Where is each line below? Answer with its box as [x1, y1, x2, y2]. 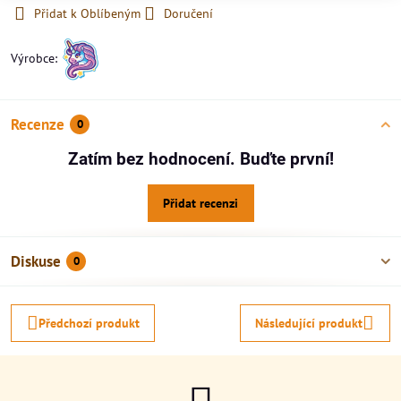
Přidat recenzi [163, 195, 238, 211]
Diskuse [11, 252, 61, 271]
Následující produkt [255, 314, 363, 331]
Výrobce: [11, 49, 61, 66]
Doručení [164, 5, 213, 21]
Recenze [11, 115, 64, 134]
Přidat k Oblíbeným [34, 5, 141, 21]
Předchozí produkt [38, 314, 140, 331]
